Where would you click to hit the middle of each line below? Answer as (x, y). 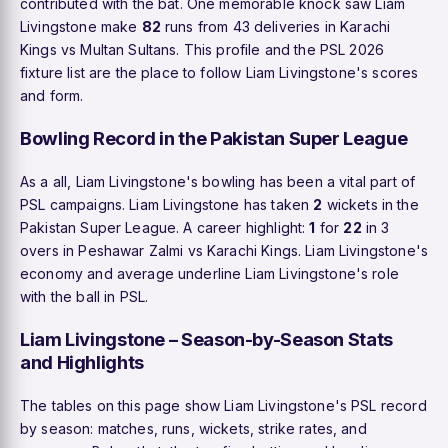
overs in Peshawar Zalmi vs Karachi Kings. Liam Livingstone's (224, 250)
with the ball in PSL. (84, 296)
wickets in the (370, 204)
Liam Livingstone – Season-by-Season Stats (206, 338)
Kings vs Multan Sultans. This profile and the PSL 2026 (202, 49)
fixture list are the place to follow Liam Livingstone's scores (219, 72)
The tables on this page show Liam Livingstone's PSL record (223, 405)
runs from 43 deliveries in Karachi (275, 26)
